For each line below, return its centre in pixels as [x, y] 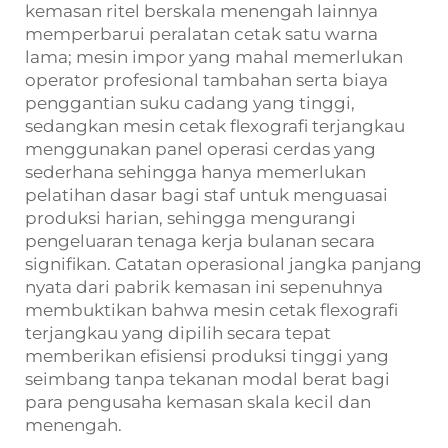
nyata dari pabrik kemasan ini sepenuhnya [204, 287]
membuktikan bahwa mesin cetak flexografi [211, 310]
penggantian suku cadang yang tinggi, [190, 103]
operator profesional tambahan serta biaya [206, 80]
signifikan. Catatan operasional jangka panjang [223, 264]
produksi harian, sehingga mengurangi [190, 218]
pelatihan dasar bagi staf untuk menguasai [206, 195]
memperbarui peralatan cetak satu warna [201, 34]
